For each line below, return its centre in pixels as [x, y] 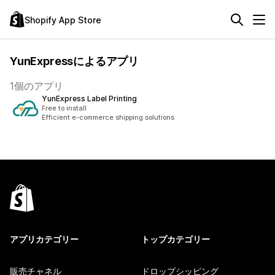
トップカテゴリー [176, 239]
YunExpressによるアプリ [75, 61]
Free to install [64, 108]
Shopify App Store [63, 20]
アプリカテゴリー [44, 239]
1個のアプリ [37, 86]
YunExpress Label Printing [89, 99]
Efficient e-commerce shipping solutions [108, 117]
